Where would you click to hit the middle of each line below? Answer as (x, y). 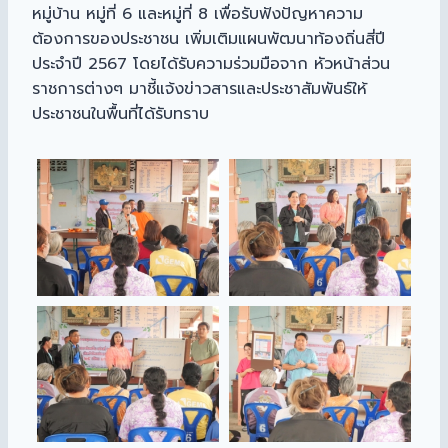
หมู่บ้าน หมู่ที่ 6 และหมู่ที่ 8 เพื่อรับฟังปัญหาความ (197, 14)
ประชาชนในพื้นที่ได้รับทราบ (120, 114)
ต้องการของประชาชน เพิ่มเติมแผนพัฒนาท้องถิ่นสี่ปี (208, 39)
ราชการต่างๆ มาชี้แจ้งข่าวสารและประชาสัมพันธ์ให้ (199, 89)
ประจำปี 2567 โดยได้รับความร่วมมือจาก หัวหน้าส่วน (211, 64)
